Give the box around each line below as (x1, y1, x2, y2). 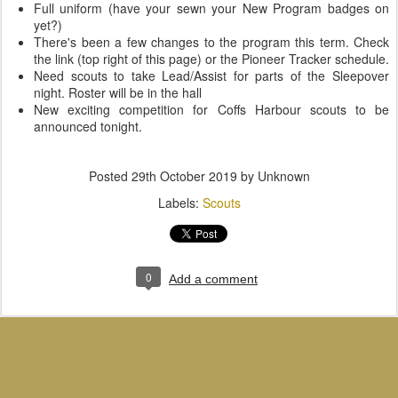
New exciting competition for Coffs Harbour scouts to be (34, 99, 389, 118)
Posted (88, 166, 131, 185)
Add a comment (169, 271, 258, 286)
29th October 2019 (131, 166, 237, 185)
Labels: (157, 193, 203, 211)
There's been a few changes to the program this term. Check (34, 32, 389, 51)
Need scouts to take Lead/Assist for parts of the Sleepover (34, 66, 389, 84)
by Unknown (236, 166, 310, 185)
